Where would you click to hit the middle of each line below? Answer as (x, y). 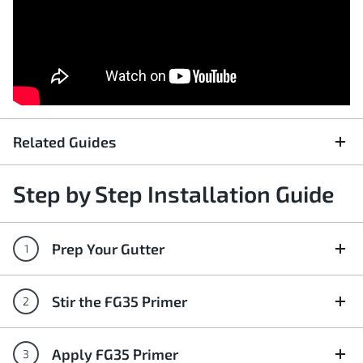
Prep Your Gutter (108, 249)
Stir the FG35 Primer (120, 301)
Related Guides (64, 142)
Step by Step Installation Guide (173, 194)
